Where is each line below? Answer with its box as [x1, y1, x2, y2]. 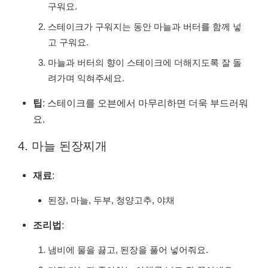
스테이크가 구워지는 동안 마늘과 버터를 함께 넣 [48, 22, 242, 32]
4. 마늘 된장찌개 [18, 139, 107, 153]
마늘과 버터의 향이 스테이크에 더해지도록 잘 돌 [48, 57, 242, 68]
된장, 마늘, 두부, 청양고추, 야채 [48, 195, 175, 206]
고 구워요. [48, 37, 89, 48]
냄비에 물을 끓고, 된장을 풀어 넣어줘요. [48, 245, 208, 255]
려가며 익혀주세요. [48, 73, 124, 84]
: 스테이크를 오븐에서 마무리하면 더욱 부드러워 [42, 98, 248, 109]
